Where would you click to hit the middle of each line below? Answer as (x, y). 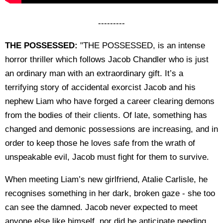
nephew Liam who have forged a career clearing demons (110, 101)
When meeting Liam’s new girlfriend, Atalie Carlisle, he (106, 179)
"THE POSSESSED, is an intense (141, 45)
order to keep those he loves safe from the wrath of (100, 143)
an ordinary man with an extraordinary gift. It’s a (94, 73)
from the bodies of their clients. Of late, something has (106, 115)
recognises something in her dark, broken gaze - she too (110, 193)
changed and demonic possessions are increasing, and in (111, 129)
